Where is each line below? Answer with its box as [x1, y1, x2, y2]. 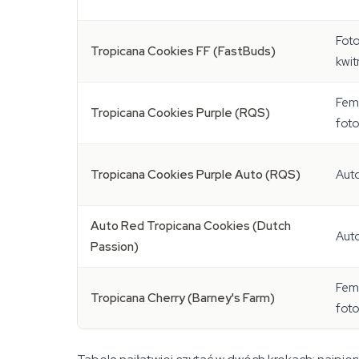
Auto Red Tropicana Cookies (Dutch [91, 218, 291, 234]
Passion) [91, 239, 139, 255]
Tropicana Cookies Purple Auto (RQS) [91, 167, 301, 183]
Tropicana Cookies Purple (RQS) [91, 105, 270, 121]
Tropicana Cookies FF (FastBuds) [91, 43, 276, 59]
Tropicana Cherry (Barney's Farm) [91, 290, 275, 306]
